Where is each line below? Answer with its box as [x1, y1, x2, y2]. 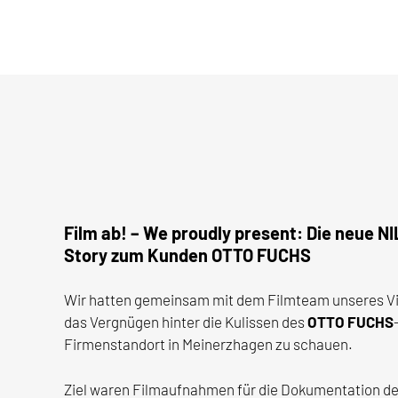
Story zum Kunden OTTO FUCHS [64, 243, 311, 266]
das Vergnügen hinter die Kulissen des [64, 313, 307, 331]
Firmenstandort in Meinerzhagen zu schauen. [64, 335, 353, 354]
